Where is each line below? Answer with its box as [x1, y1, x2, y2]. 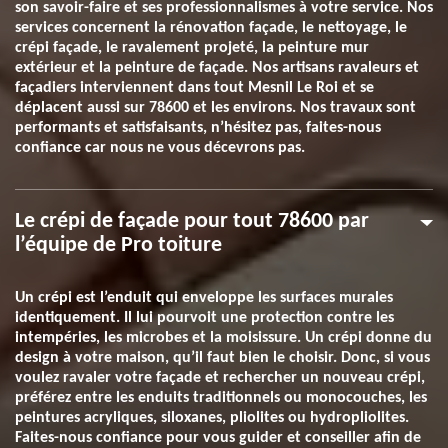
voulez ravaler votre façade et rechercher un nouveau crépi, [15, 370, 425, 386]
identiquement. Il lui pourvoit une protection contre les [15, 310, 394, 326]
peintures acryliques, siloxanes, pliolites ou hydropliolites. [15, 410, 409, 426]
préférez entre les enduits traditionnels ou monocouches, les [15, 390, 427, 406]
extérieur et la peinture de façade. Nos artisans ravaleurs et [15, 60, 419, 76]
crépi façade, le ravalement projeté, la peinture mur [15, 40, 369, 56]
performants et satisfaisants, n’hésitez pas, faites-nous [15, 120, 381, 136]
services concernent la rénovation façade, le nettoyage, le [15, 20, 407, 36]
